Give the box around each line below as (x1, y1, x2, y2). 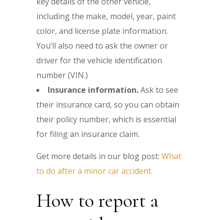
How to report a (36, 188, 159, 212)
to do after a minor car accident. (36, 165, 153, 176)
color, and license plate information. (36, 25, 168, 36)
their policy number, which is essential (36, 113, 176, 125)
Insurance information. (48, 84, 140, 95)
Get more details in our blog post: (36, 150, 162, 162)
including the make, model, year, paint (36, 10, 176, 22)
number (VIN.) (36, 69, 88, 81)
